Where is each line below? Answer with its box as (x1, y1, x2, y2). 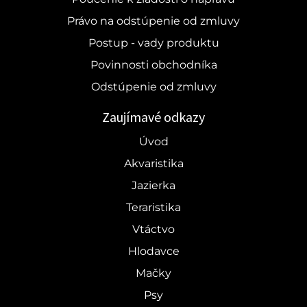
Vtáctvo (132, 222, 175, 236)
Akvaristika (123, 156, 184, 170)
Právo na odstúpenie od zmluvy (67, 14, 240, 27)
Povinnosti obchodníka (90, 58, 217, 71)
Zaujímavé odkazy (102, 108, 205, 125)
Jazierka (132, 178, 175, 192)
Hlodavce (127, 244, 180, 258)
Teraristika (126, 200, 181, 214)
